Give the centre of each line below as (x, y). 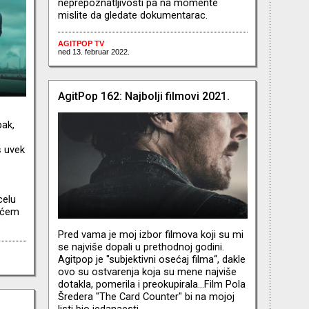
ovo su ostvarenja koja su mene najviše (147, 272)
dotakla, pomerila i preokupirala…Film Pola (151, 285)
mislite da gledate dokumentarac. (132, 15)
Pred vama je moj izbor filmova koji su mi (150, 235)
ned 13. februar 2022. (93, 51)
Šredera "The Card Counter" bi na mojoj (146, 297)
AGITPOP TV (81, 43)
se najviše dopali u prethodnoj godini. (141, 247)
